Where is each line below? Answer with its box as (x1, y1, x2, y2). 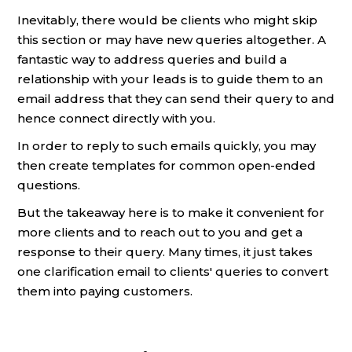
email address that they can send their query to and (17, 90, 335, 106)
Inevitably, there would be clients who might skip (17, 12, 317, 27)
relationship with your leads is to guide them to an (17, 71, 323, 86)
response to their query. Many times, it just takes (17, 244, 313, 259)
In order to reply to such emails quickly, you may (17, 137, 316, 153)
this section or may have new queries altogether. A (17, 31, 326, 47)
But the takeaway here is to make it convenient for (17, 204, 324, 220)
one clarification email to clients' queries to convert (17, 263, 328, 279)
